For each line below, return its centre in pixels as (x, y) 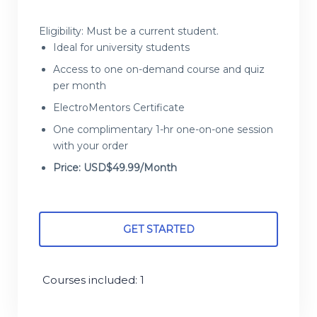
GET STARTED (158, 230)
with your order (91, 146)
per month (80, 86)
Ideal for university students (121, 48)
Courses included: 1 (93, 279)
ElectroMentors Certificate (119, 108)
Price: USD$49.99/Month (115, 168)
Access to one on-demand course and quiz (159, 70)
